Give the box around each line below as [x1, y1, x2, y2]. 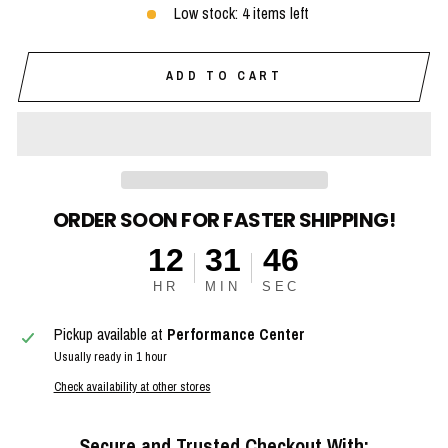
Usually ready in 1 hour [53, 348, 167, 366]
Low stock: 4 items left [174, 3, 309, 24]
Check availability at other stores [53, 378, 211, 396]
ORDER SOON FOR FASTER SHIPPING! [52, 206, 396, 235]
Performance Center [166, 324, 305, 346]
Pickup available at [53, 324, 167, 346]
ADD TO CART [165, 68, 283, 84]
